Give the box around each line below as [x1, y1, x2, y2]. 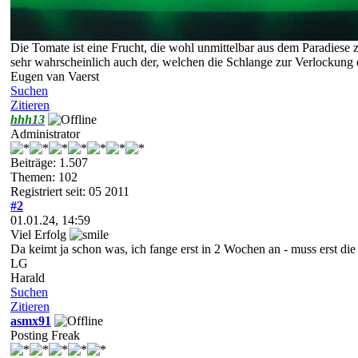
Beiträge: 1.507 [10, 155, 88, 169]
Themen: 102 [10, 169, 78, 184]
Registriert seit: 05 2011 [10, 184, 129, 198]
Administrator [10, 126, 80, 141]
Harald [10, 270, 45, 284]
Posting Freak [10, 328, 80, 342]
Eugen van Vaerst [10, 69, 99, 83]
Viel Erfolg [10, 227, 70, 241]
